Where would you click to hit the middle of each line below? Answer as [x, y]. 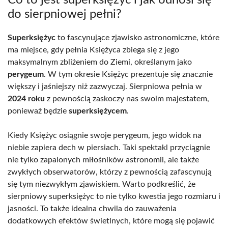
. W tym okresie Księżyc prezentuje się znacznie [128, 74]
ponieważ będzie [38, 111]
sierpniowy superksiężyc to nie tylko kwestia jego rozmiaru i [114, 196]
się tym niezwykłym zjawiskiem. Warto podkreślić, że [102, 184]
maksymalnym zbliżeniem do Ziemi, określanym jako [100, 62]
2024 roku [26, 98]
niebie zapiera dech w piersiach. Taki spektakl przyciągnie [109, 147]
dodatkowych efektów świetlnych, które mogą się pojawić [111, 221]
